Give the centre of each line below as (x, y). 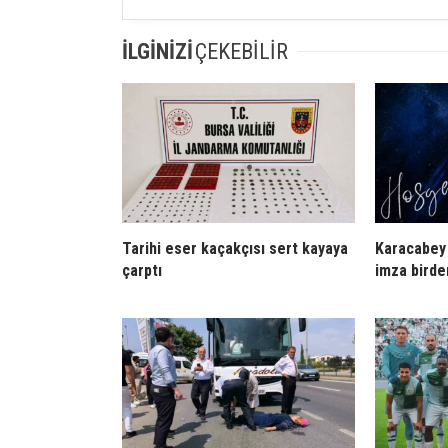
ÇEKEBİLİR (241, 51)
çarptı (142, 270)
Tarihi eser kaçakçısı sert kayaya (235, 248)
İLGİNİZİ (157, 51)
